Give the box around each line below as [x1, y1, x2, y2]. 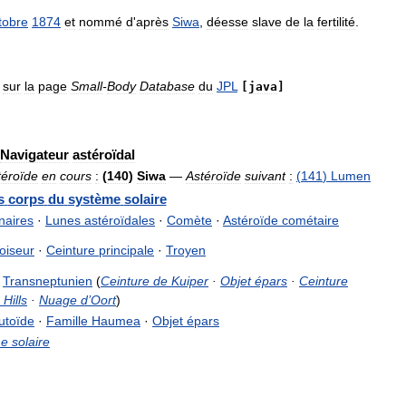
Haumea [92, 314, 140, 328]
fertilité [317, 14, 355, 29]
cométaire [282, 213, 339, 227]
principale [99, 243, 154, 257]
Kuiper [171, 274, 208, 288]
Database [140, 79, 195, 93]
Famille [46, 314, 88, 328]
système [67, 191, 121, 207]
